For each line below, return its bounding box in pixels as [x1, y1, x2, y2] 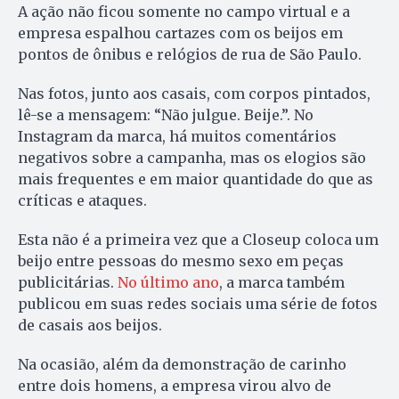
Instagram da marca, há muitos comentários [18, 127, 337, 146]
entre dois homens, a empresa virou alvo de [18, 377, 331, 395]
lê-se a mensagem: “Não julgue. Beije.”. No [18, 106, 313, 125]
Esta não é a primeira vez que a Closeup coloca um [18, 231, 379, 249]
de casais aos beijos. [18, 316, 162, 335]
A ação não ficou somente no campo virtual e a [18, 3, 350, 21]
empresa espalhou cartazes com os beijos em [18, 24, 343, 43]
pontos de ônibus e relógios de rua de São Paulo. [18, 45, 362, 64]
